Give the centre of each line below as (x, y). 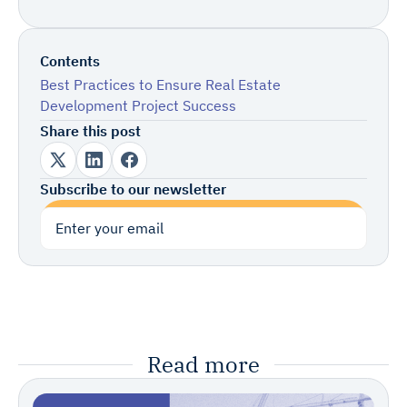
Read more (203, 365)
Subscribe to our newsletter (134, 189)
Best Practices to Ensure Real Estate (161, 85)
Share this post (91, 131)
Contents (70, 60)
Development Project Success (139, 106)
